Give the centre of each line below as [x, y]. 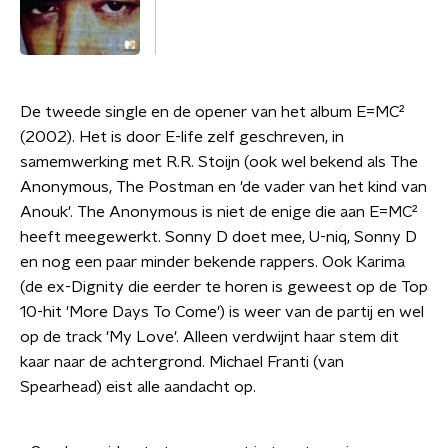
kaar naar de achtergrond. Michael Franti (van [182, 362]
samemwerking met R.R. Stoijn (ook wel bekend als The [219, 162]
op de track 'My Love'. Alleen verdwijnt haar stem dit [209, 337]
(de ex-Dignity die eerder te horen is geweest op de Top [224, 287]
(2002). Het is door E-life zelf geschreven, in [182, 137]
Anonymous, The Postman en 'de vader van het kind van [223, 187]
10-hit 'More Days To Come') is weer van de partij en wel [222, 312]
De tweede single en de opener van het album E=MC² [212, 112]
